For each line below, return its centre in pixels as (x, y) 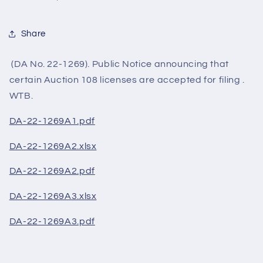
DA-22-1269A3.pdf (52, 221)
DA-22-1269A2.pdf (52, 171)
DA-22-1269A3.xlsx (53, 196)
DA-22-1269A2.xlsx (53, 146)
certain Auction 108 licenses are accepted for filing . (127, 80)
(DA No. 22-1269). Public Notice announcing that (119, 64)
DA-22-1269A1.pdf (52, 121)
